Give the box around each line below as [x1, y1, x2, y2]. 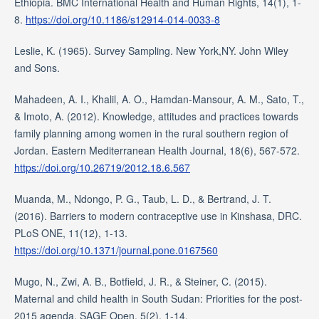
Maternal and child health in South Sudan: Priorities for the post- [14, 291, 303, 306]
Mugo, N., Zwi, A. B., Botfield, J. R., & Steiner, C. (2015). [14, 274, 267, 289]
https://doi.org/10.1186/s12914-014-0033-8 [25, 12, 220, 27]
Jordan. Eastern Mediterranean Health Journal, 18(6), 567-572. [14, 143, 300, 158]
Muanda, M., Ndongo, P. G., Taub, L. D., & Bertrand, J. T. [14, 192, 271, 206]
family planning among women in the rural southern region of [14, 126, 288, 141]
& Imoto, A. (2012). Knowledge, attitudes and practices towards [14, 109, 298, 124]
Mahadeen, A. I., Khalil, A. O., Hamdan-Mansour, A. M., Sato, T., [14, 92, 304, 107]
